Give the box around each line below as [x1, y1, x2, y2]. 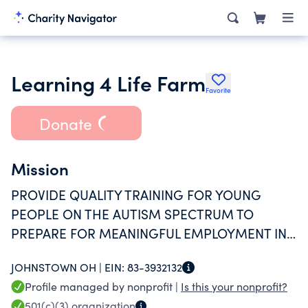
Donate [38, 112, 92, 134]
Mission [11, 157, 69, 179]
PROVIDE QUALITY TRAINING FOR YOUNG [11, 186, 261, 203]
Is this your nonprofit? [181, 279, 287, 294]
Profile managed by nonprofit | [25, 279, 181, 294]
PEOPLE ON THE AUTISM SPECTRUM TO [11, 205, 254, 223]
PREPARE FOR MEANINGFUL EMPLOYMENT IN [11, 224, 287, 242]
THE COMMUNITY [11, 243, 120, 261]
